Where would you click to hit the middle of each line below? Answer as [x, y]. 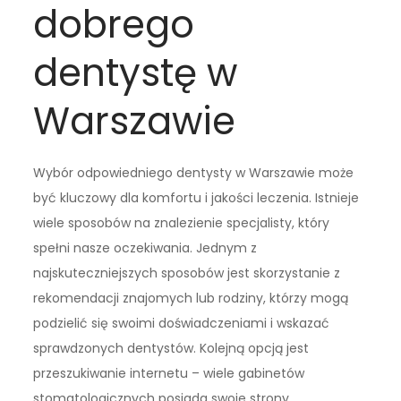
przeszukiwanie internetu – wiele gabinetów [169, 373]
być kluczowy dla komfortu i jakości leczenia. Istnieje [196, 197]
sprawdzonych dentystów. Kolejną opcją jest [171, 348]
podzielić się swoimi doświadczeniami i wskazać [182, 323]
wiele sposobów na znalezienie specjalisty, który [182, 222]
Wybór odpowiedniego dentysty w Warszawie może [194, 172]
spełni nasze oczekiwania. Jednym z [145, 247]
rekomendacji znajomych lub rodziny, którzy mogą [191, 298]
